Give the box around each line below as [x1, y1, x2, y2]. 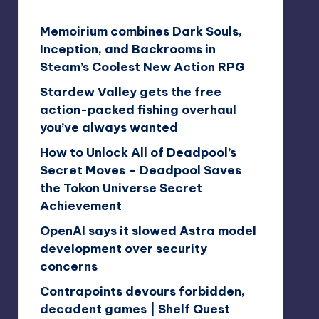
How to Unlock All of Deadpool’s [39, 144, 236, 160]
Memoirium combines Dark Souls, [39, 23, 242, 39]
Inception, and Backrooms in [39, 41, 216, 57]
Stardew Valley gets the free [39, 83, 221, 100]
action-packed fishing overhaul [39, 101, 236, 117]
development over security [39, 240, 207, 256]
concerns [39, 258, 98, 274]
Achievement [39, 197, 122, 214]
